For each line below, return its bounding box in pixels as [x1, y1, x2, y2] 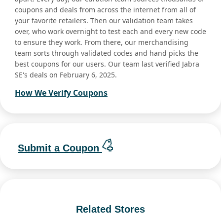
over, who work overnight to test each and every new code [15, 27, 206, 37]
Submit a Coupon [18, 142, 102, 153]
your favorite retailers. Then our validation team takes [15, 16, 193, 26]
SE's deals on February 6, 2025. [15, 70, 117, 80]
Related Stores [76, 203, 145, 215]
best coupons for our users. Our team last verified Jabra [15, 59, 199, 69]
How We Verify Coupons [15, 87, 108, 99]
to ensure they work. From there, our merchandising [15, 37, 188, 47]
